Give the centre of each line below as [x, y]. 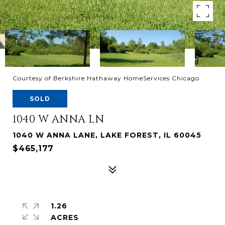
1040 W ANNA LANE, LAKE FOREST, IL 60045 [107, 135]
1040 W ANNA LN [58, 120]
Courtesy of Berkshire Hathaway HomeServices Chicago [106, 78]
